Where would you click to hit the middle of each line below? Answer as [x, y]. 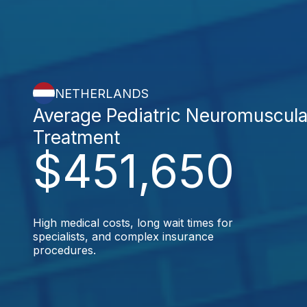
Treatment [76, 137]
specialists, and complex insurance [123, 236]
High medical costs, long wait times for [133, 223]
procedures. [64, 250]
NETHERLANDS [102, 93]
